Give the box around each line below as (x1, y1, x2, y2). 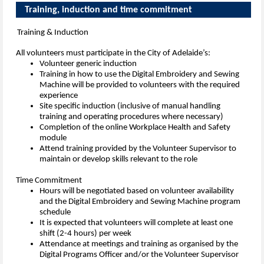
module (39, 134, 67, 143)
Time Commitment (16, 176, 82, 186)
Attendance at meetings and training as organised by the (39, 240, 238, 249)
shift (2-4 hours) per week (39, 229, 131, 239)
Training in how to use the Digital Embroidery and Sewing (39, 70, 239, 80)
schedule (39, 208, 71, 217)
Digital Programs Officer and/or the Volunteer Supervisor (39, 250, 239, 260)
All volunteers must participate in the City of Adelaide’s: (16, 49, 210, 58)
